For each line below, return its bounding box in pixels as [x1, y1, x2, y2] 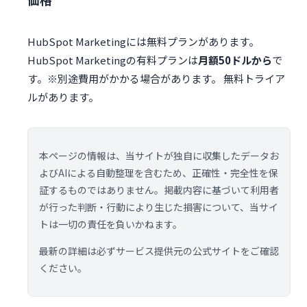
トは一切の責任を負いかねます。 [39, 217, 182, 232]
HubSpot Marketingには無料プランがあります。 [27, 34, 259, 49]
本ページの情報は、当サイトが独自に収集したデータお [39, 149, 279, 163]
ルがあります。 [27, 90, 99, 105]
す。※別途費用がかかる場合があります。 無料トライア [27, 71, 285, 86]
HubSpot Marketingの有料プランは [27, 53, 198, 68]
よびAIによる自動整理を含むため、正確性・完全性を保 [39, 166, 278, 180]
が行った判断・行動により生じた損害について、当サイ [39, 200, 278, 214]
